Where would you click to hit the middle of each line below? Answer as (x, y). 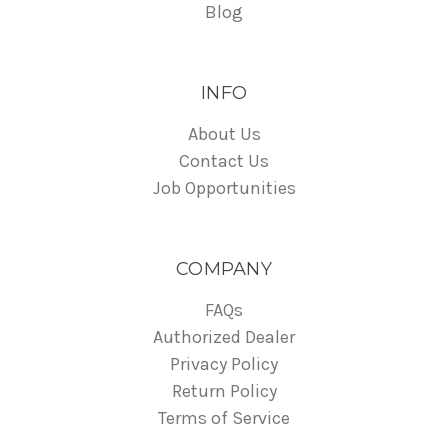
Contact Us (224, 160)
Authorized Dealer (224, 336)
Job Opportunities (224, 187)
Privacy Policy (224, 363)
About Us (224, 133)
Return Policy (224, 390)
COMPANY (224, 268)
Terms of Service (224, 417)
